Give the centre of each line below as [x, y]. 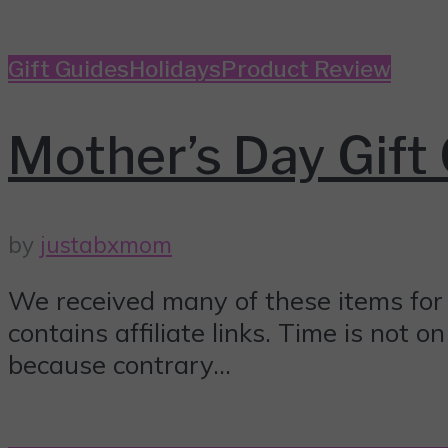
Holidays [175, 68]
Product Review [306, 68]
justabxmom [106, 244]
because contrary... [119, 364]
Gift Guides [68, 68]
